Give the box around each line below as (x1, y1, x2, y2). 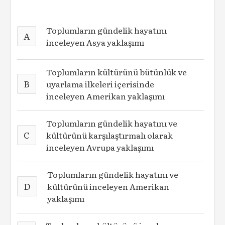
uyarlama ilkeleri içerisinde (46, 78, 155, 90)
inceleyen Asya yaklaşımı (46, 36, 145, 48)
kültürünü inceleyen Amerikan (47, 180, 170, 192)
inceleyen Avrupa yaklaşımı (46, 141, 154, 153)
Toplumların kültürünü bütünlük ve (46, 66, 187, 78)
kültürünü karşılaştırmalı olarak (46, 129, 173, 141)
